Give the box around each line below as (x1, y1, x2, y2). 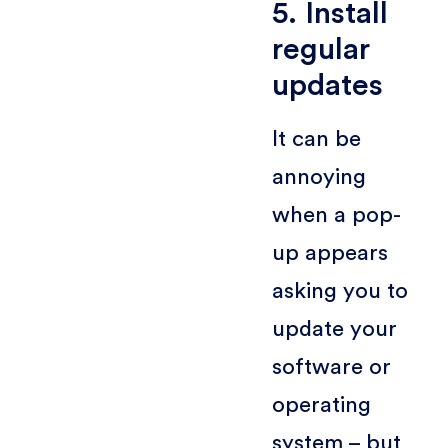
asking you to (271, 279, 408, 302)
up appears (271, 241, 388, 264)
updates (271, 69, 383, 101)
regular (271, 33, 370, 65)
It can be (271, 127, 361, 150)
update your (271, 317, 397, 340)
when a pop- (271, 203, 401, 226)
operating (271, 393, 371, 416)
